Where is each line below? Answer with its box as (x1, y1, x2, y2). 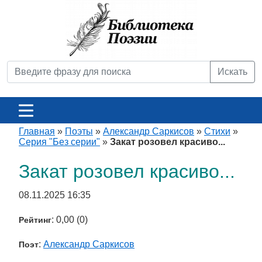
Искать (218, 67, 247, 77)
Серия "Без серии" (19, 137, 100, 147)
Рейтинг (19, 215, 51, 225)
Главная (19, 126, 55, 136)
